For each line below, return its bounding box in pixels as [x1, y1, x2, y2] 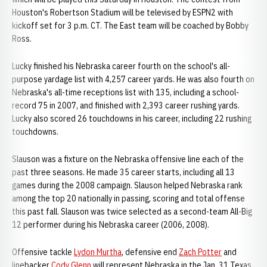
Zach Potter [179, 247, 222, 257]
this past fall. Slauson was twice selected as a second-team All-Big [12, 206, 252, 217]
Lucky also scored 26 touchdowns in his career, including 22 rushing [12, 113, 252, 124]
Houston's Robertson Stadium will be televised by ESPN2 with [12, 7, 233, 18]
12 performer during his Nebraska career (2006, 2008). [12, 219, 209, 230]
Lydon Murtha [74, 247, 122, 257]
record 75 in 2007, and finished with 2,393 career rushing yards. [12, 100, 240, 111]
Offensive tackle [12, 247, 74, 257]
